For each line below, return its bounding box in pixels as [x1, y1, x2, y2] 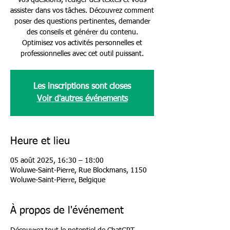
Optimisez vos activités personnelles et [22, 40, 142, 47]
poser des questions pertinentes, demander [14, 18, 150, 25]
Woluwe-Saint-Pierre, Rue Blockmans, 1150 [10, 167, 147, 174]
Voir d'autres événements [36, 95, 128, 103]
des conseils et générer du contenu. [26, 29, 138, 36]
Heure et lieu [10, 136, 70, 146]
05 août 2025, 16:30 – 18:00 [10, 157, 104, 164]
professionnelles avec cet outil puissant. [21, 50, 144, 57]
